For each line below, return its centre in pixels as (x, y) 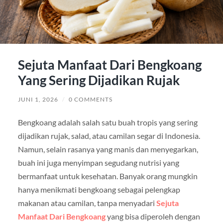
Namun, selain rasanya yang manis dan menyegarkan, (108, 149)
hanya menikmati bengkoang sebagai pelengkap (99, 189)
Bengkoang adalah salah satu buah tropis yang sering (108, 122)
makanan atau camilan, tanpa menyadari (87, 203)
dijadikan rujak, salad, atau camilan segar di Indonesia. (109, 135)
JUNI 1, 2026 (38, 99)
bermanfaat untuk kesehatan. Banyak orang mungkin (108, 176)
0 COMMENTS (90, 99)
